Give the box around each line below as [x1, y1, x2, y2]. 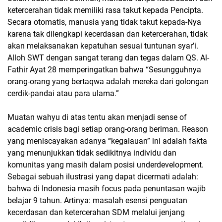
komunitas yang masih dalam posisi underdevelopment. [7, 160, 204, 169]
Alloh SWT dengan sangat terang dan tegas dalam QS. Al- [7, 53, 209, 62]
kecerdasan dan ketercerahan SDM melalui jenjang [7, 208, 185, 217]
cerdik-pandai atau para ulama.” [7, 89, 119, 98]
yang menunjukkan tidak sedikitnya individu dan [7, 148, 176, 158]
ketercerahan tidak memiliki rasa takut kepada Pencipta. [7, 5, 203, 15]
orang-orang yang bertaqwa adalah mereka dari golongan [7, 77, 209, 86]
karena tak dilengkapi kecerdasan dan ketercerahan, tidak [7, 29, 208, 39]
